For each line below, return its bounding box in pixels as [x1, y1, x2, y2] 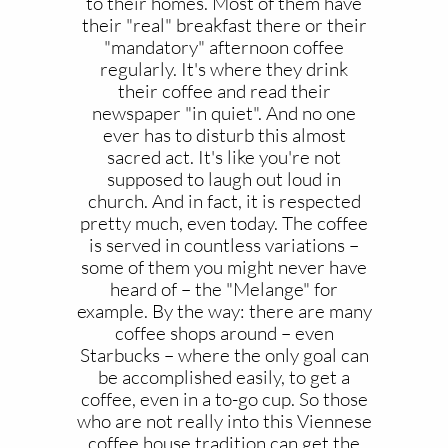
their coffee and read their [117, 79, 331, 103]
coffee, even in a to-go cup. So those [80, 387, 368, 411]
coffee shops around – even [114, 321, 334, 345]
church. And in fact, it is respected [87, 189, 361, 213]
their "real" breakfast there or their [81, 13, 367, 37]
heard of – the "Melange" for [110, 277, 338, 301]
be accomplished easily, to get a [98, 365, 350, 389]
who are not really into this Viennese [76, 409, 372, 433]
